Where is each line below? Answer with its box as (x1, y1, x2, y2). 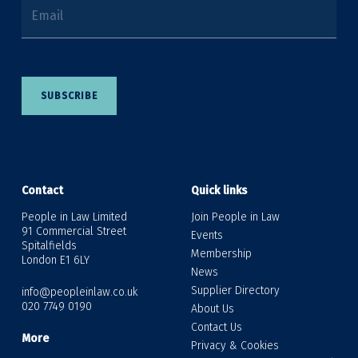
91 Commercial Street (22, 224, 126, 238)
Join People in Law (191, 209, 280, 224)
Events (191, 228, 223, 242)
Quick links (191, 183, 247, 197)
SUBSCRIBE (41, 89, 97, 101)
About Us (191, 301, 234, 316)
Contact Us (191, 320, 242, 334)
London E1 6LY (22, 253, 89, 267)
